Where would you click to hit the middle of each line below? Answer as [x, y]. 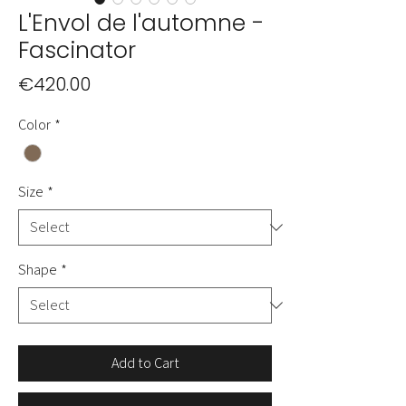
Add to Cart [145, 363]
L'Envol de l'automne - [141, 23]
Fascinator [77, 50]
